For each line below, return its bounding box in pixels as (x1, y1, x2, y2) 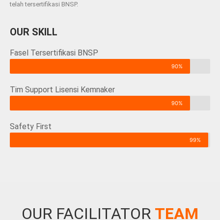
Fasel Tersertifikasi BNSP (10, 48, 98, 58)
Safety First (10, 122, 52, 132)
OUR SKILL (10, 26, 57, 38)
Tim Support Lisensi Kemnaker (10, 85, 115, 95)
